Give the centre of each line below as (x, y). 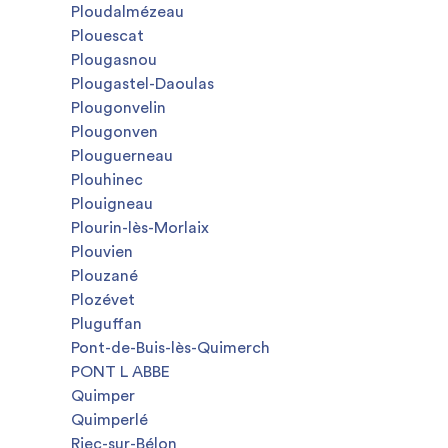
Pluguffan (106, 324)
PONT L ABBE (120, 372)
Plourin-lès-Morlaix (140, 228)
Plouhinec (107, 180)
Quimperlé (109, 420)
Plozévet (103, 300)
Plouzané (104, 276)
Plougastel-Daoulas (142, 84)
